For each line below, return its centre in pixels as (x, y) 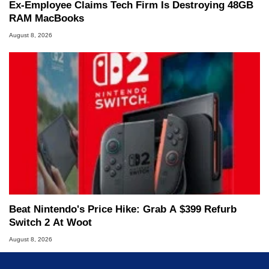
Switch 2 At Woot (50, 222)
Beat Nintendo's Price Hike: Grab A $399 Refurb (123, 209)
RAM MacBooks (47, 18)
